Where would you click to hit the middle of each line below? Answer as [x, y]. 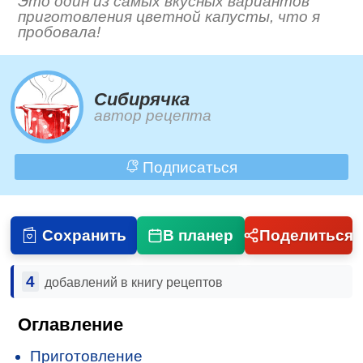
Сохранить [84, 235]
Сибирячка [142, 99]
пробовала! [60, 32]
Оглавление [71, 325]
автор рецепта [153, 115]
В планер [199, 235]
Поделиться [306, 235]
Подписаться [188, 167]
